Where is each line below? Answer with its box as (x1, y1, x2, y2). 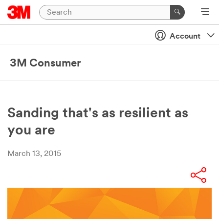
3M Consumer (10, 58, 81, 69)
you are (7, 124, 55, 138)
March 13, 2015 (7, 150, 61, 158)
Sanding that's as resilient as (7, 107, 188, 121)
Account (168, 33, 202, 41)
